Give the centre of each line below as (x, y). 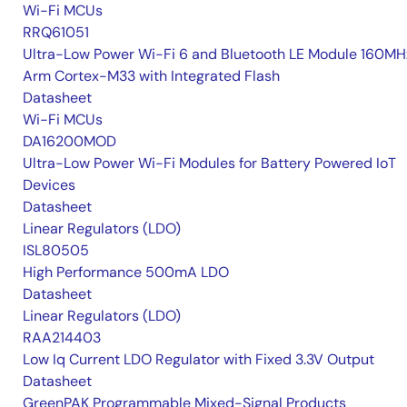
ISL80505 (56, 251)
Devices (49, 185)
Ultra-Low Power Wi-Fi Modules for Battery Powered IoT (209, 164)
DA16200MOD (69, 142)
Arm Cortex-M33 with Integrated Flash (151, 76)
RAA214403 (62, 338)
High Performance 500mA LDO (126, 273)
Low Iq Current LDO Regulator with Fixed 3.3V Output (199, 360)
